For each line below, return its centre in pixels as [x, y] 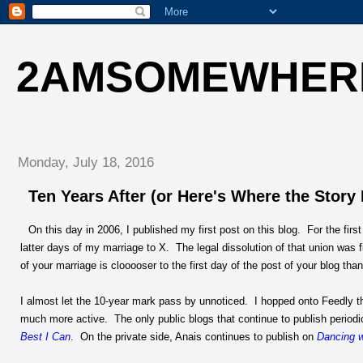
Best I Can [45, 336]
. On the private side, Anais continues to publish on [194, 336]
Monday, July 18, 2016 [86, 162]
